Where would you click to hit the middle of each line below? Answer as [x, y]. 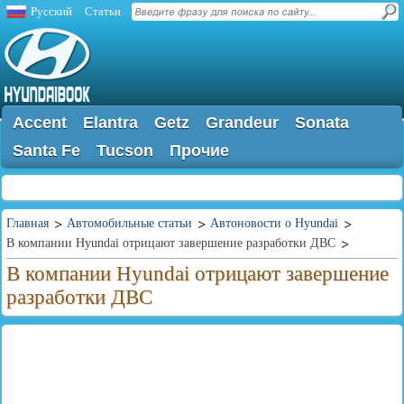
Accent [40, 123]
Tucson [125, 151]
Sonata [322, 123]
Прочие [199, 151]
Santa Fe [46, 151]
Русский [51, 11]
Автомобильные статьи [129, 223]
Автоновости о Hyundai [274, 223]
